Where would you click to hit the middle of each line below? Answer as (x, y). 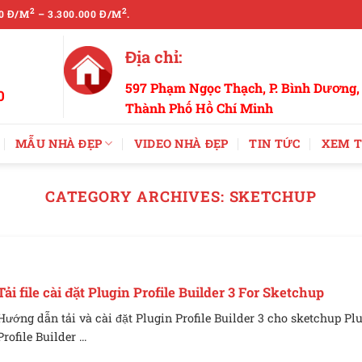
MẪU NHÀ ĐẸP (59, 143)
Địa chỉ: (154, 56)
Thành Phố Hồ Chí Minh (199, 107)
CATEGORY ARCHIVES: (137, 196)
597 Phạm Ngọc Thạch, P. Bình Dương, (242, 87)
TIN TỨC (275, 143)
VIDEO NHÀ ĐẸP (181, 143)
